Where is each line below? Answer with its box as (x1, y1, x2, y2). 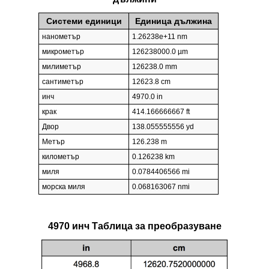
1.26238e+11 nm (132, 32, 187, 41)
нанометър (42, 32, 80, 41)
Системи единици (46, 16, 122, 26)
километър (42, 153, 79, 162)
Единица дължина (135, 16, 212, 26)
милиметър (42, 62, 81, 71)
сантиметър (42, 77, 83, 86)
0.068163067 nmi (132, 183, 190, 192)
